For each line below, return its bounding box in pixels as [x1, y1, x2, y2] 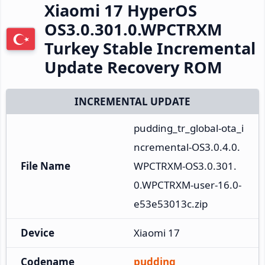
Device [21, 225, 54, 240]
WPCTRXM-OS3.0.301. [134, 159, 237, 173]
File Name [21, 159, 70, 173]
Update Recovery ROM [44, 56, 222, 78]
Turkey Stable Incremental [44, 37, 256, 59]
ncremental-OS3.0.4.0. [134, 140, 240, 154]
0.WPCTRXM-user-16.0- [134, 177, 241, 192]
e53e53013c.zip [134, 196, 208, 211]
